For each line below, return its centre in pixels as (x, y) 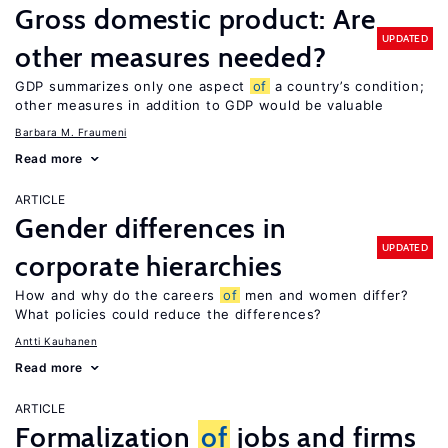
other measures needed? (171, 57)
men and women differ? (324, 295)
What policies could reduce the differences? (169, 314)
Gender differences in (151, 228)
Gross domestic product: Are (195, 19)
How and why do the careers (117, 295)
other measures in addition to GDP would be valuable (199, 105)
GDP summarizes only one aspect (132, 86)
